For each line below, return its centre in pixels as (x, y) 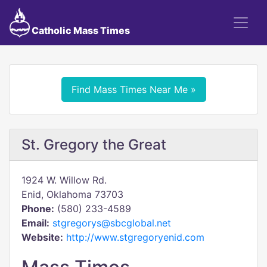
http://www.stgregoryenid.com (135, 237)
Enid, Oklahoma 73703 (72, 194)
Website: (42, 237)
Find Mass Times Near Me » (133, 89)
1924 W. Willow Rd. (64, 180)
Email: (35, 223)
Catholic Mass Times (80, 30)
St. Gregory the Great (94, 145)
